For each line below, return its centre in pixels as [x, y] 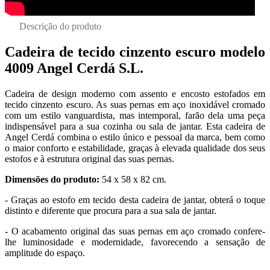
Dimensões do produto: [53, 179]
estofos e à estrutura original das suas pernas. [89, 159]
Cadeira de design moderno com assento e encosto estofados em [135, 94]
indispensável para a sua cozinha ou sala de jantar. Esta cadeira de [135, 126]
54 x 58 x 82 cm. [134, 179]
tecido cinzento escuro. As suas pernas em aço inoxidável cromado [135, 105]
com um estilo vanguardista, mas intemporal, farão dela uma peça [135, 115]
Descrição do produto [60, 27]
